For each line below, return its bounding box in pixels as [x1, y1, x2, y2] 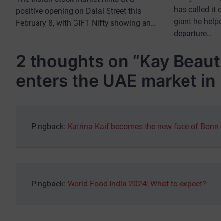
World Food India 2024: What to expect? [68, 179, 206, 188]
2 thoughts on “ [16, 50, 140, 71]
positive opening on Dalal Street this [16, 6, 141, 16]
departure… [174, 28, 212, 38]
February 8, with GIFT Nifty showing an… [16, 18, 156, 28]
